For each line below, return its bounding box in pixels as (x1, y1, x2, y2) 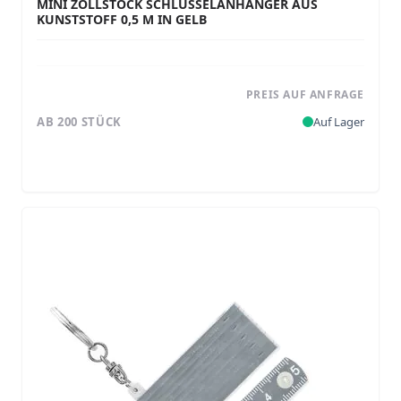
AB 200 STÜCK (37, 113, 122, 130)
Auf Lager (313, 113, 364, 130)
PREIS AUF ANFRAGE (245, 87, 364, 102)
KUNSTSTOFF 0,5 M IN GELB (37, 11, 207, 28)
